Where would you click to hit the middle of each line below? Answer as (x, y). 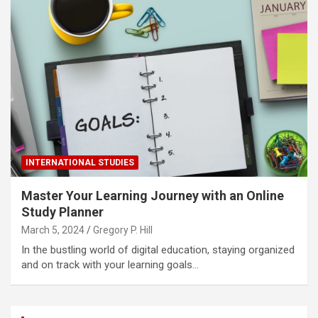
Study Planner (62, 212)
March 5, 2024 (53, 230)
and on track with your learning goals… (110, 265)
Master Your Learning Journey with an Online (153, 196)
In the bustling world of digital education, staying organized (158, 250)
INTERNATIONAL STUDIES (80, 163)
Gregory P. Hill (123, 230)
